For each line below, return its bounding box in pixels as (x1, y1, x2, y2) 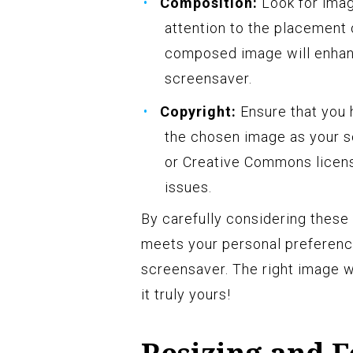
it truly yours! (141, 286, 231, 303)
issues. (165, 179, 212, 196)
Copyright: (160, 103, 236, 121)
